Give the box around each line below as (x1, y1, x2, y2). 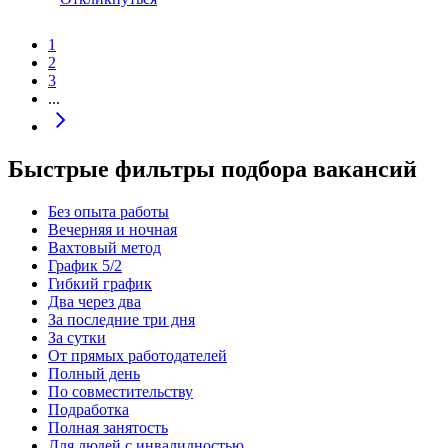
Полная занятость (48, 419, 168, 437)
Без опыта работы (48, 203, 169, 221)
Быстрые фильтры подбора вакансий (8, 156, 417, 183)
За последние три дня (48, 311, 195, 329)
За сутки (48, 329, 106, 347)
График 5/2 (48, 257, 122, 275)
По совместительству (48, 383, 193, 401)
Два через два (48, 293, 141, 311)
